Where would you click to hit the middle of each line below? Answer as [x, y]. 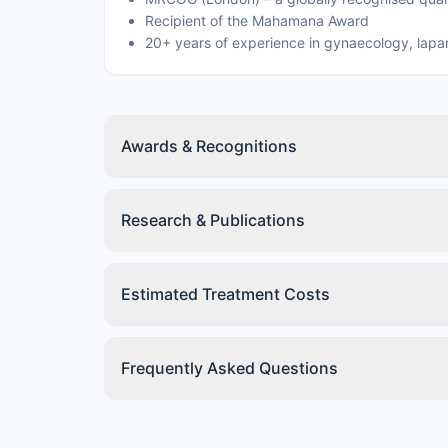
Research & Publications [213, 220]
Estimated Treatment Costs [225, 294]
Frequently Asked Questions [229, 368]
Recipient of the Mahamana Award [257, 20]
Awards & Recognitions [209, 146]
